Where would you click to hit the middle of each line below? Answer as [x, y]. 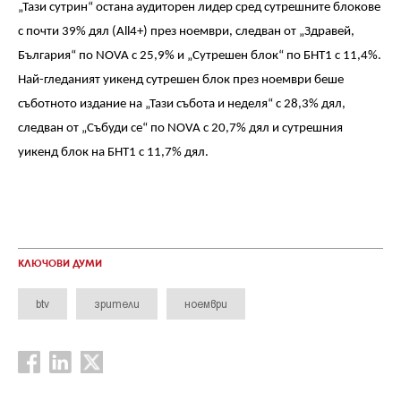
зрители [117, 303]
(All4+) [131, 32]
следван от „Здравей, [295, 32]
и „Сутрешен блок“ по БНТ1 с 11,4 [273, 56]
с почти [40, 32]
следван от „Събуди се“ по [93, 128]
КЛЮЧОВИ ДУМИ [60, 264]
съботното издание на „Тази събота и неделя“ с [151, 104]
